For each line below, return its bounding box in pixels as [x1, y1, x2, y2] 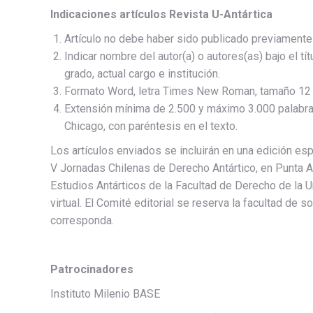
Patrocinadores [50, 262, 133, 276]
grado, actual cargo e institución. [64, 66, 220, 80]
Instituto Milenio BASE [50, 286, 160, 300]
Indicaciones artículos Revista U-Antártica [50, 7, 272, 21]
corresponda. [50, 213, 114, 227]
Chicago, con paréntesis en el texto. [64, 119, 238, 133]
